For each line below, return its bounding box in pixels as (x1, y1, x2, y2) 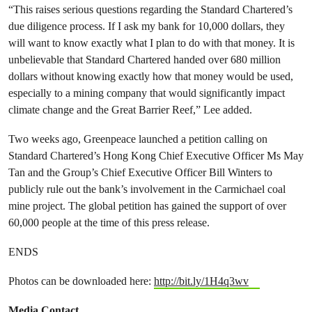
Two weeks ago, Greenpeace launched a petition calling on (8, 132, 267, 146)
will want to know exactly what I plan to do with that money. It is (8, 36, 295, 49)
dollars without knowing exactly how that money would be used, (8, 70, 293, 83)
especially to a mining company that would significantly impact (8, 86, 285, 100)
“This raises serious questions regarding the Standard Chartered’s (8, 3, 292, 16)
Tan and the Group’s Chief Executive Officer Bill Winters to (8, 166, 272, 179)
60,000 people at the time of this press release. (8, 216, 210, 229)
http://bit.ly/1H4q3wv (154, 274, 249, 288)
